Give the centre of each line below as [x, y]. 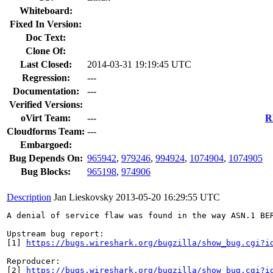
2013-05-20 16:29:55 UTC [168, 197]
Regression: [46, 77]
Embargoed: [46, 144]
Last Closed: [46, 64]
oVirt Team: [46, 118]
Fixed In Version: [46, 24]
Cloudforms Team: [46, 131]
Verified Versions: [46, 104]
